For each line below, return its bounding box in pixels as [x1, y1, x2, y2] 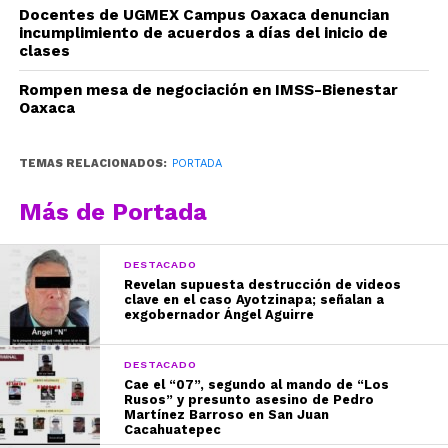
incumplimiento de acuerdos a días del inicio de [18, 24, 388, 43]
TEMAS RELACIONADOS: [18, 157, 167, 171]
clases [18, 42, 70, 61]
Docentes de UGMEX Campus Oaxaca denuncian [18, 6, 389, 25]
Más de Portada [18, 198, 207, 227]
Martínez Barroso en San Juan [124, 407, 330, 423]
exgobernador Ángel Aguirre [124, 307, 315, 323]
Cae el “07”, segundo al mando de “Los [124, 377, 390, 393]
